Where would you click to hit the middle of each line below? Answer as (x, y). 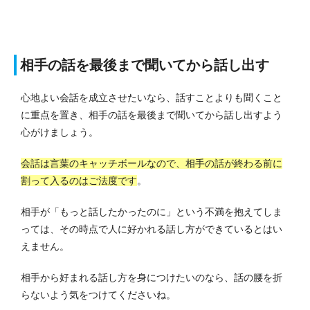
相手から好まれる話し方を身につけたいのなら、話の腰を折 (152, 278)
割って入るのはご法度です (79, 181)
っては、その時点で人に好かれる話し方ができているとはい (152, 229)
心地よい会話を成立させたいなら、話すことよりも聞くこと (152, 98)
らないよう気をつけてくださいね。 (98, 295)
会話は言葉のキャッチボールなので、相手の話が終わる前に (152, 164)
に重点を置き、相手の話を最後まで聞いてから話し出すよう (152, 115)
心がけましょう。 (60, 133)
